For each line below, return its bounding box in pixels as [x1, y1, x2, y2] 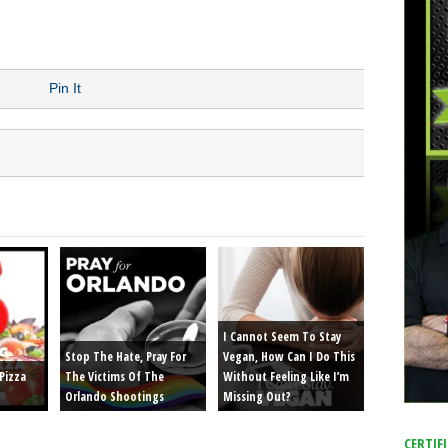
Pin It [49, 80, 81, 96]
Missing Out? [223, 388, 291, 405]
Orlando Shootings [65, 388, 164, 405]
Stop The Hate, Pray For [65, 348, 186, 365]
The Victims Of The [65, 368, 164, 385]
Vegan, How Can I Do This [223, 348, 355, 365]
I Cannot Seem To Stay [223, 328, 341, 345]
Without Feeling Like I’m [223, 368, 349, 385]
